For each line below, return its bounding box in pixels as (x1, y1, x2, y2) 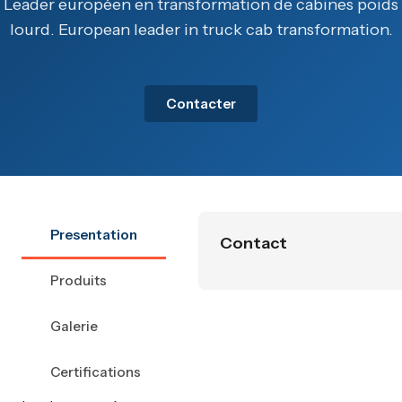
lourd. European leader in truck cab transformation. (9, 20, 393, 39)
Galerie (50, 318, 98, 335)
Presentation (50, 226, 137, 243)
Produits (50, 272, 107, 289)
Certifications (50, 363, 141, 380)
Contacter (166, 95, 236, 112)
